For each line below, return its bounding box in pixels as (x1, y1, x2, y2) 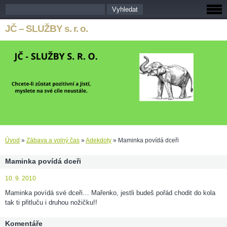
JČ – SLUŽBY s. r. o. (5, 23, 88, 34)
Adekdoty (86, 137, 111, 144)
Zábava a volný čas (26, 137, 80, 144)
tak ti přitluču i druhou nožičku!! (5, 199, 97, 207)
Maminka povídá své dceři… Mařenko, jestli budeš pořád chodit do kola (5, 189, 215, 197)
